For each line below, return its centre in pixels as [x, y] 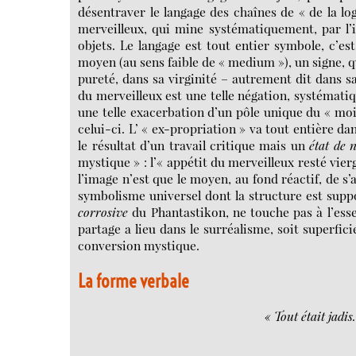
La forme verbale [134, 281]
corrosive [103, 212]
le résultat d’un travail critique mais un [194, 145]
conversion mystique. [139, 246]
